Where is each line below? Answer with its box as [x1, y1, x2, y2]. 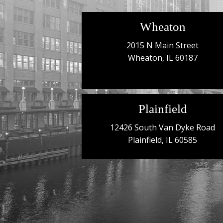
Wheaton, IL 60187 [127, 52, 198, 64]
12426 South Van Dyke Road [110, 122, 216, 133]
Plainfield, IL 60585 [128, 134, 198, 146]
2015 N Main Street [126, 40, 199, 51]
